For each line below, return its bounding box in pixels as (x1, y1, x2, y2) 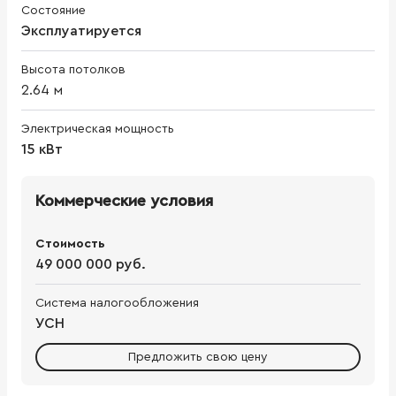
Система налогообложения (35, 296, 199, 309)
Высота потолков (21, 63, 126, 76)
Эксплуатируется (21, 23, 141, 38)
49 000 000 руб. (35, 256, 146, 271)
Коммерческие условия (35, 192, 213, 209)
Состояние (21, 4, 86, 17)
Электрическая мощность (21, 122, 174, 135)
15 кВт (21, 141, 63, 156)
